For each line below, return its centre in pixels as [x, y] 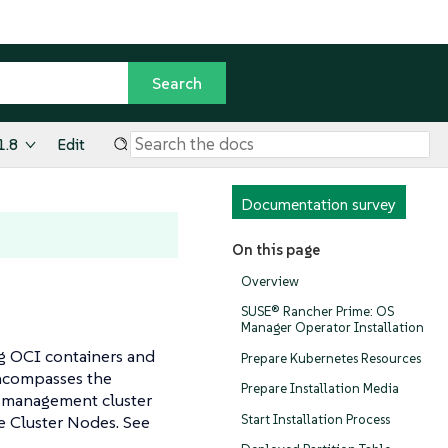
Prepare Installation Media [320, 389]
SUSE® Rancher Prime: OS [317, 312]
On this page [275, 250]
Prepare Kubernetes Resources [331, 358]
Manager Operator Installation [332, 328]
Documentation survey [318, 204]
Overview [270, 281]
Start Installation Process [315, 419]
